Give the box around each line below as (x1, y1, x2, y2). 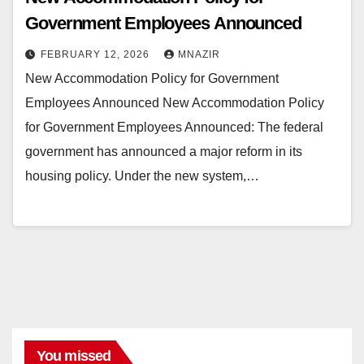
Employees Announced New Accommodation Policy (25, 95, 324, 110)
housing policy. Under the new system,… (25, 168, 259, 183)
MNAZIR (178, 48, 220, 60)
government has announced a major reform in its (25, 144, 302, 158)
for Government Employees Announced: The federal (25, 119, 323, 134)
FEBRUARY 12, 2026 (41, 48, 153, 60)
